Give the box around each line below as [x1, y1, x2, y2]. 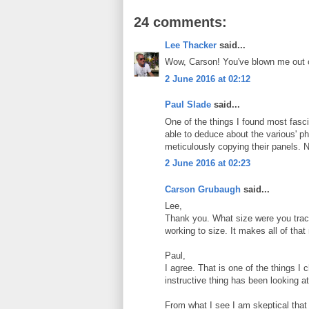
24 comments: [134, 14, 227, 30]
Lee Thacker [165, 39, 217, 50]
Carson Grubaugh [165, 183, 241, 195]
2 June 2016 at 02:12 [165, 73, 250, 84]
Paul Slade [165, 99, 211, 110]
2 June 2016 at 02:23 [165, 158, 250, 169]
